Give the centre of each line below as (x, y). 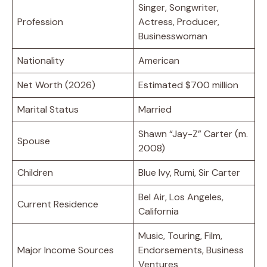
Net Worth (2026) (56, 85)
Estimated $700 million (188, 85)
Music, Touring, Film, (180, 235)
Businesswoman (173, 36)
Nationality (41, 60)
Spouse (34, 141)
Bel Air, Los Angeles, (181, 197)
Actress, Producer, (179, 21)
